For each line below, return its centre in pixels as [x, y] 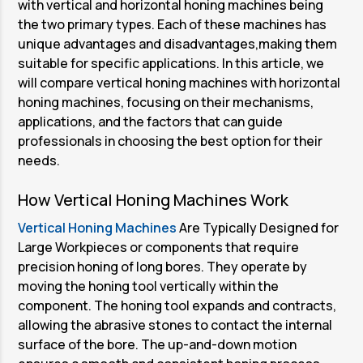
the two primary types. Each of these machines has [173, 24]
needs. [39, 160]
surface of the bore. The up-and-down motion [158, 344]
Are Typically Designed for [258, 227]
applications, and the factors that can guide [151, 121]
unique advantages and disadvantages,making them [178, 43]
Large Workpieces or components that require [159, 247]
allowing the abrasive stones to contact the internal [175, 325]
